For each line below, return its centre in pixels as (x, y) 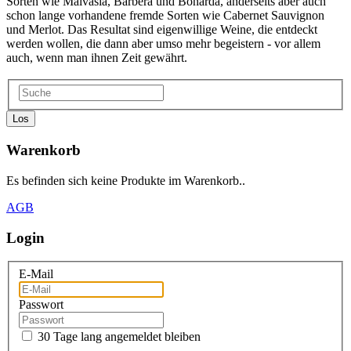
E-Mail (36, 273)
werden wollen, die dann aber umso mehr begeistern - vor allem (163, 43)
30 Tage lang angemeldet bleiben (119, 336)
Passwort (41, 304)
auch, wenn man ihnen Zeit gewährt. (97, 57)
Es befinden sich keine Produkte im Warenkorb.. (126, 180)
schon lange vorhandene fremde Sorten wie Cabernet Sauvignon (165, 15)
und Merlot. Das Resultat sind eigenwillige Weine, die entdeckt (162, 29)
